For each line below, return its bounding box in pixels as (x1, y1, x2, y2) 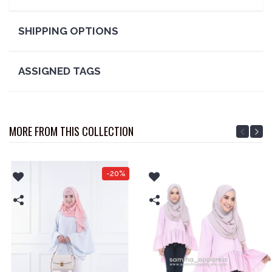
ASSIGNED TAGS (18, 64, 101, 77)
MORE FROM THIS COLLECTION (9, 123, 134, 139)
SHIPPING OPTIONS (18, 24, 118, 37)
